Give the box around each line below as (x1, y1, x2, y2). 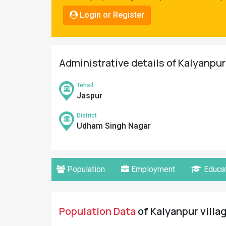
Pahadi (10, 4, 34, 14)
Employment (129, 164, 175, 174)
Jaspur (77, 91, 102, 100)
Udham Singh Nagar (77, 121, 151, 131)
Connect (10, 37, 39, 47)
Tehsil (77, 82, 93, 89)
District (77, 112, 97, 119)
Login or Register (78, 10, 144, 20)
